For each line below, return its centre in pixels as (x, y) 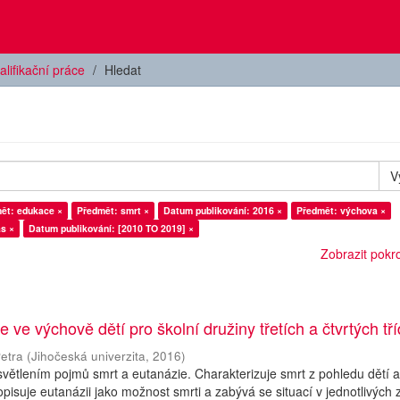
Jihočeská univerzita (89, 356)
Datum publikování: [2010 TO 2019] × (111, 228)
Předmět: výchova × (341, 210)
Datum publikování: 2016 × (223, 210)
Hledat (123, 70)
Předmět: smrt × (113, 210)
